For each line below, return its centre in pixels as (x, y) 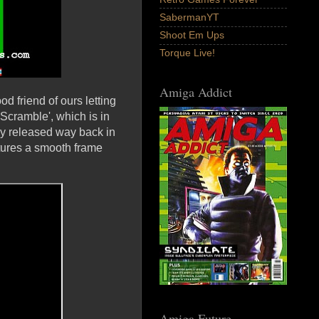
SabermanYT (189, 17)
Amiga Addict (196, 92)
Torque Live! (187, 53)
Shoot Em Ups (192, 35)
